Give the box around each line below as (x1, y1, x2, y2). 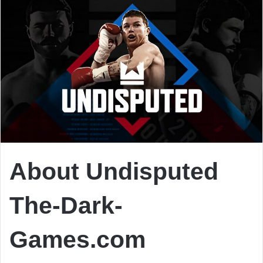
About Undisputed (9, 157, 218, 185)
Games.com (9, 225, 146, 253)
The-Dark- (9, 191, 123, 219)
